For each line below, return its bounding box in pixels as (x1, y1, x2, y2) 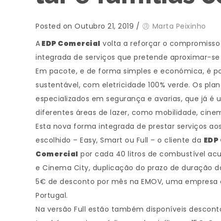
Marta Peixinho (152, 21, 206, 31)
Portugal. (36, 190, 68, 200)
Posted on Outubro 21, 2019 (36, 21, 134, 31)
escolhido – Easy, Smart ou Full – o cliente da (36, 135, 204, 145)
